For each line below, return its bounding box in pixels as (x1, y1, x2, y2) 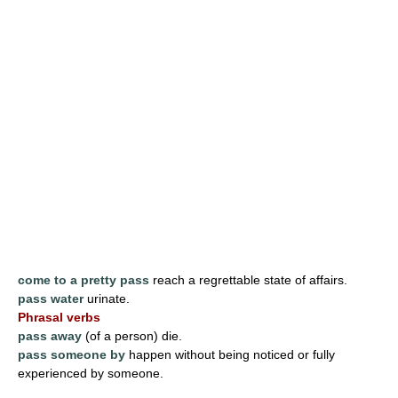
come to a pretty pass (18, 272, 149, 287)
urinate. (84, 291, 130, 306)
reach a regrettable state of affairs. (149, 272, 347, 287)
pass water (18, 291, 84, 306)
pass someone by (18, 346, 125, 362)
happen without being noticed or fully (125, 346, 335, 362)
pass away (18, 328, 82, 343)
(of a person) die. (82, 328, 182, 343)
